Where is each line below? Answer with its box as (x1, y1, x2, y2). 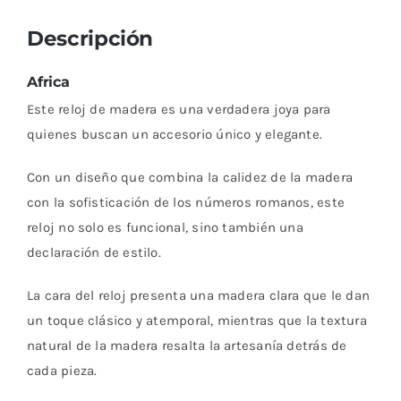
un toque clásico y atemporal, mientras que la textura (26, 312, 367, 329)
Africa (26, 73, 70, 91)
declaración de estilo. (26, 244, 161, 261)
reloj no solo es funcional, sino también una (26, 219, 303, 236)
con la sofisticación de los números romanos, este (26, 194, 346, 211)
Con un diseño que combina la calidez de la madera (26, 169, 354, 186)
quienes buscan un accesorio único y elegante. (26, 126, 323, 143)
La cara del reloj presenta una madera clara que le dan (26, 287, 371, 304)
